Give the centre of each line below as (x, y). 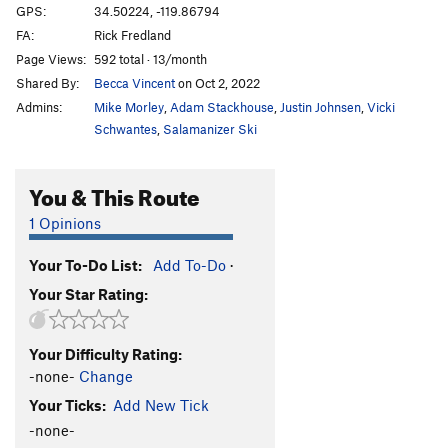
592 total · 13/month (150, 58)
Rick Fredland (132, 34)
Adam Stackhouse (222, 106)
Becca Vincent (134, 82)
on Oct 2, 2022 (217, 82)
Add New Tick (161, 404)
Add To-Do (189, 264)
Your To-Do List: (85, 264)
